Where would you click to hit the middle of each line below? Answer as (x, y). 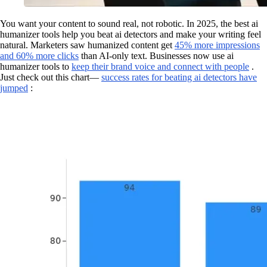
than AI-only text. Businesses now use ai (156, 56)
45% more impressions (217, 45)
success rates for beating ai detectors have (179, 77)
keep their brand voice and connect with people (160, 66)
